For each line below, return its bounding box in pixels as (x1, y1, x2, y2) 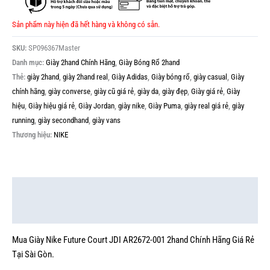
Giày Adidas (111, 72, 148, 81)
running (12, 115, 34, 125)
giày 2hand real (63, 72, 108, 81)
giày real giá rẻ (184, 101, 228, 110)
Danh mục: (12, 57, 46, 67)
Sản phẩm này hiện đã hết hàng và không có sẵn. (12, 20, 160, 30)
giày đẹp (162, 86, 187, 96)
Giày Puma (148, 101, 181, 110)
